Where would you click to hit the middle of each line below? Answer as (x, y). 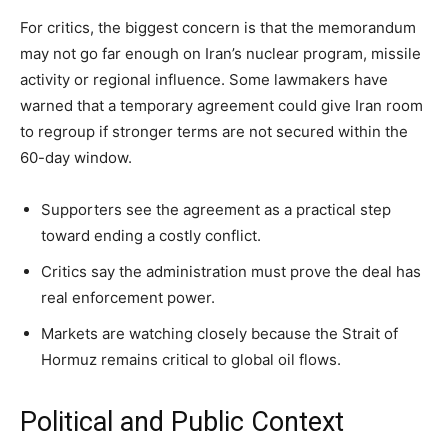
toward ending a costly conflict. (151, 236)
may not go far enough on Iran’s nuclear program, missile (220, 54)
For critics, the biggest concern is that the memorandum (218, 28)
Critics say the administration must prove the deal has (231, 272)
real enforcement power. (128, 298)
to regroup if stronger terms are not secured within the (214, 132)
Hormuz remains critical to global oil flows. (191, 360)
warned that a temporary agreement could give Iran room (221, 106)
